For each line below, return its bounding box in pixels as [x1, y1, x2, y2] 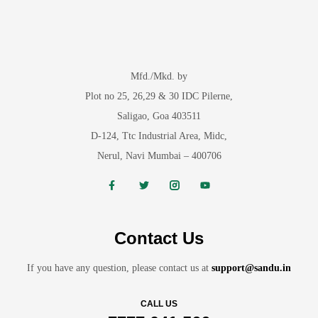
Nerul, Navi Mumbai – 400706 [97, 150, 221, 161]
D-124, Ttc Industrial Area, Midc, [91, 130, 227, 141]
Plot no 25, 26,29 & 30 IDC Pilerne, [85, 90, 233, 102]
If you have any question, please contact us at [27, 262, 212, 273]
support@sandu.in [212, 262, 291, 273]
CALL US [141, 298, 177, 309]
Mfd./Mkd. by [131, 70, 187, 82]
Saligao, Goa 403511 [117, 110, 201, 121]
